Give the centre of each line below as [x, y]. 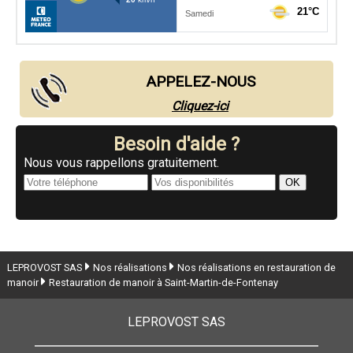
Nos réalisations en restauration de [256, 268]
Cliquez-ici [200, 106]
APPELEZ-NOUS [200, 82]
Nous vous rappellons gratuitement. [121, 163]
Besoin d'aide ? [176, 145]
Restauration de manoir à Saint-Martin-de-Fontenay [163, 283]
